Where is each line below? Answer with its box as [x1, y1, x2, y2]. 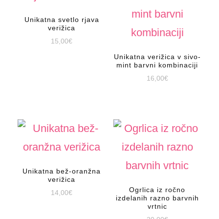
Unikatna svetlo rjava [24, 16, 99, 24]
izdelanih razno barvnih [115, 194, 199, 202]
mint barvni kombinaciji [116, 61, 198, 69]
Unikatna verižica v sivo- [113, 53, 201, 61]
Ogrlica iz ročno [129, 186, 186, 194]
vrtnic [147, 202, 167, 211]
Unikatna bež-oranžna [22, 167, 101, 175]
